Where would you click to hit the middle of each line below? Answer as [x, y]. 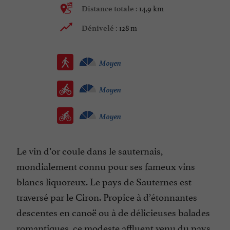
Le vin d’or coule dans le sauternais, [90, 150]
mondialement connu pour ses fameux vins [106, 166]
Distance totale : [110, 9]
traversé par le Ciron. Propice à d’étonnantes [107, 196]
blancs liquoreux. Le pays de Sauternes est [104, 181]
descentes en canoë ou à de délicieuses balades [113, 212]
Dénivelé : [100, 28]
